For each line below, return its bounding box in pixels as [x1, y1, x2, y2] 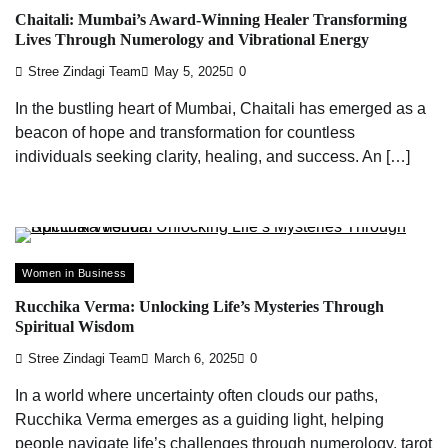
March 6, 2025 [154, 352, 237, 367]
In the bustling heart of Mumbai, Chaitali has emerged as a [15, 100, 426, 118]
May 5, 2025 [154, 65, 226, 80]
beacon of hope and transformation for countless [15, 124, 355, 142]
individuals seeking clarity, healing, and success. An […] [15, 148, 410, 166]
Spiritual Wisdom [15, 317, 134, 335]
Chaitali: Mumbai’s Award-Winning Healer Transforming [15, 11, 407, 28]
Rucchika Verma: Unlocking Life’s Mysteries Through [15, 297, 384, 315]
